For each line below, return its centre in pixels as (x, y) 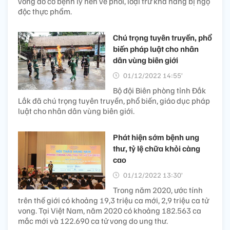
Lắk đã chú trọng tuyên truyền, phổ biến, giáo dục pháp (114, 100)
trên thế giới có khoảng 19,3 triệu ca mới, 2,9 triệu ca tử (113, 200)
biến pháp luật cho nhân (156, 49)
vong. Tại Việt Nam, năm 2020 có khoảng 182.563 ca (110, 210)
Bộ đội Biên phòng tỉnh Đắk (159, 90)
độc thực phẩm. (45, 11)
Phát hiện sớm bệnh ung (156, 137)
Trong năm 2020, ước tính (158, 190)
